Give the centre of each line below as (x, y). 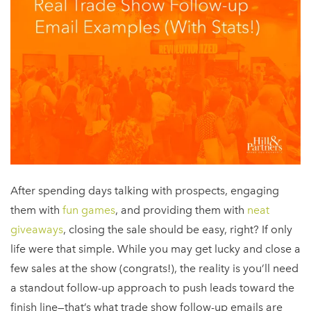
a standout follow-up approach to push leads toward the (152, 288)
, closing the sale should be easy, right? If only (178, 230)
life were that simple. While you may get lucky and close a (155, 249)
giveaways (37, 230)
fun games (89, 210)
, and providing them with (181, 210)
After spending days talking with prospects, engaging (145, 191)
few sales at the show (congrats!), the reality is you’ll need (154, 269)
